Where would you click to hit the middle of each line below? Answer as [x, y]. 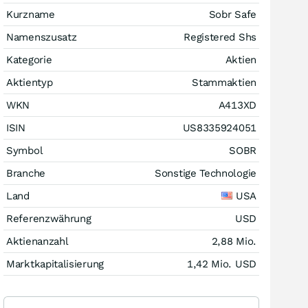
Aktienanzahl [37, 241]
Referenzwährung [49, 218]
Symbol [25, 150]
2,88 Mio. [234, 241]
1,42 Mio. [211, 264]
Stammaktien [224, 82]
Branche [26, 173]
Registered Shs [220, 37]
